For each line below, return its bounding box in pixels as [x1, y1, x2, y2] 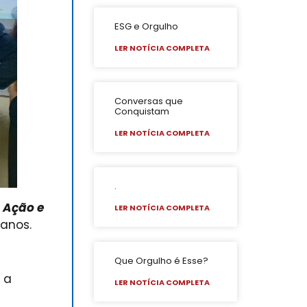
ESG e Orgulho [114, 20, 179, 34]
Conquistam [114, 105, 170, 119]
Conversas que [114, 95, 184, 108]
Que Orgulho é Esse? [114, 254, 209, 268]
